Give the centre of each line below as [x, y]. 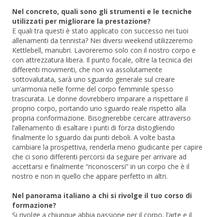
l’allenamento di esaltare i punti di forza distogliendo [93, 127]
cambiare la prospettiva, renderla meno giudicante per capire [107, 147]
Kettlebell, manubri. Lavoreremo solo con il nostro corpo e [104, 50]
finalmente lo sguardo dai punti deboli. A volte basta [93, 137]
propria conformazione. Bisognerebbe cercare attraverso [101, 118]
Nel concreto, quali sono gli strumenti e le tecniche [102, 11]
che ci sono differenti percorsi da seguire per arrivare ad [99, 156]
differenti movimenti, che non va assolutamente [87, 69]
